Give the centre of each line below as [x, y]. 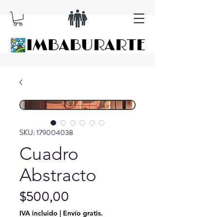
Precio [84, 196]
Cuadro [49, 153]
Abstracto [58, 175]
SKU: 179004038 [46, 132]
